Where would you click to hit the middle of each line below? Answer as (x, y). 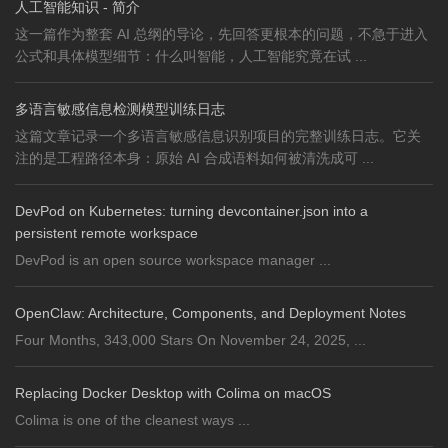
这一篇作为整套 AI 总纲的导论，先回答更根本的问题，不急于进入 (221, 34)
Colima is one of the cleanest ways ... (132, 420)
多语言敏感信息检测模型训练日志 (120, 109)
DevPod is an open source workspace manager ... (173, 260)
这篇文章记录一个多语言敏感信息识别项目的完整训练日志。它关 (218, 136)
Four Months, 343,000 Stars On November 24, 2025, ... (190, 340)
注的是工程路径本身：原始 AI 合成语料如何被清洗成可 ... (194, 158)
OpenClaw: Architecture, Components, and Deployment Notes (210, 313)
